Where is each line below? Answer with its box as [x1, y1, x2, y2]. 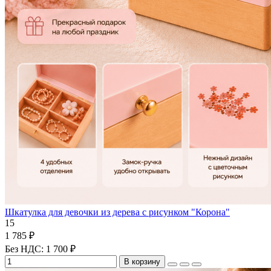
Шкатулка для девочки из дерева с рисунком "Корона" [5, 206, 230, 217]
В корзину [124, 256, 160, 266]
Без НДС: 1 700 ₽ [5, 243, 76, 254]
